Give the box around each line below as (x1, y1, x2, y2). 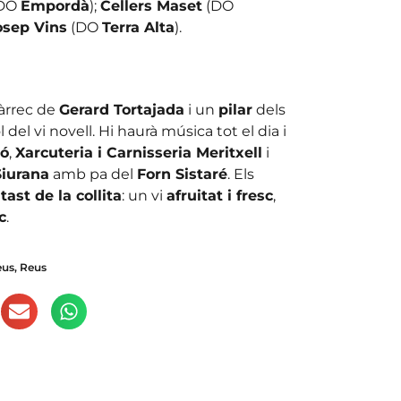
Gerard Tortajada (58, 101, 184, 119)
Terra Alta (101, 18, 175, 36)
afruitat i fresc (166, 187, 273, 205)
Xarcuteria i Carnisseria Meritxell (14, 144, 262, 162)
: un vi (121, 187, 166, 205)
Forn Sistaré (136, 166, 227, 183)
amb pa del (48, 166, 137, 183)
